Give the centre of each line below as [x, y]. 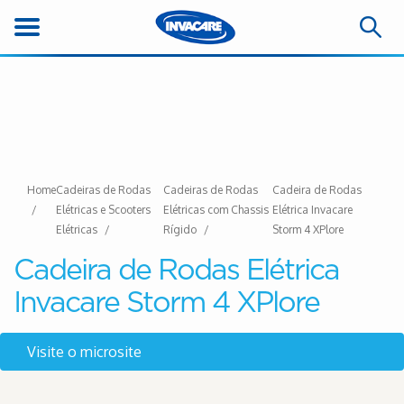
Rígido [180, 230]
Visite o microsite [84, 352]
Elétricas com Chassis [216, 210]
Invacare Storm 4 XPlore [166, 303]
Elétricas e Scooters [103, 210]
